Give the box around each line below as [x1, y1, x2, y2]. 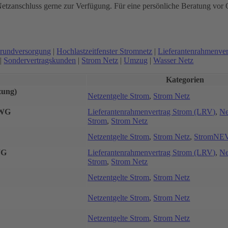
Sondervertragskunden [4, 55, 76, 65]
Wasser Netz [153, 55, 194, 65]
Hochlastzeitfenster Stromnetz [56, 46, 153, 55]
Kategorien [165, 75, 204, 84]
